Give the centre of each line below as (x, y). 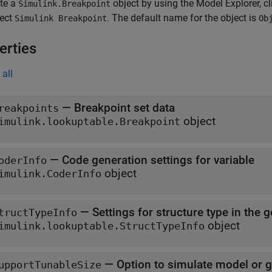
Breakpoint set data (124, 108)
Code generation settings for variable (158, 160)
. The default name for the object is (183, 18)
